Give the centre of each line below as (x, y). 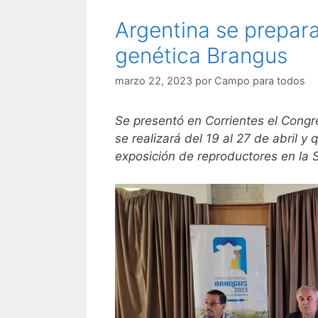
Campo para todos (260, 81)
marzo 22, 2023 (154, 81)
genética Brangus (201, 55)
